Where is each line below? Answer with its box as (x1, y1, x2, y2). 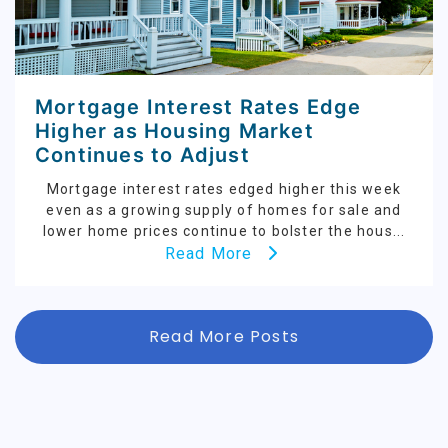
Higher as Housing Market (35, 119, 314, 144)
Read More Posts (149, 325, 299, 349)
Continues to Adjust (35, 143, 250, 168)
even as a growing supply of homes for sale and (46, 202, 402, 219)
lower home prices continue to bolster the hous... (42, 223, 406, 240)
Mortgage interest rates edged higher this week (46, 181, 402, 198)
